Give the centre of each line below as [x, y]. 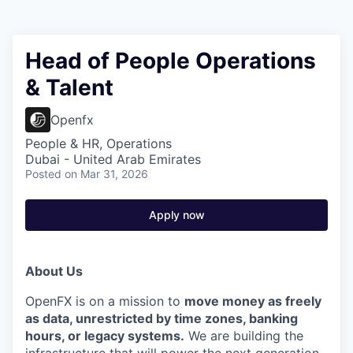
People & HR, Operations [98, 143]
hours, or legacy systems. [105, 336]
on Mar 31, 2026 [106, 174]
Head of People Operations [171, 61]
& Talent [69, 87]
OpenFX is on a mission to [105, 301]
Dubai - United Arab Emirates [113, 159]
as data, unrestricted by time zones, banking [162, 318]
